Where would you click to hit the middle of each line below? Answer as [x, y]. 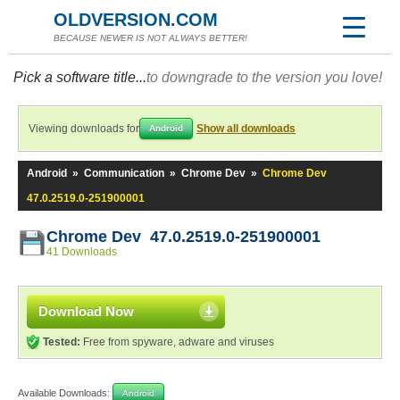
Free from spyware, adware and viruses [177, 342]
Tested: [62, 342]
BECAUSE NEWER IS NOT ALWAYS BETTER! [150, 38]
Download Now [86, 311]
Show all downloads [246, 129]
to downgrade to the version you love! [264, 77]
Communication [124, 173]
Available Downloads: [65, 392]
